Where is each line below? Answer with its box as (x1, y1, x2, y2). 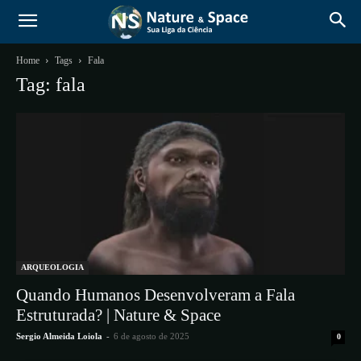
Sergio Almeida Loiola (16, 331, 102, 342)
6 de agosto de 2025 (114, 331, 189, 342)
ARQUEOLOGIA (21, 263, 84, 272)
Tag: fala (16, 74, 85, 95)
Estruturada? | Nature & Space (16, 305, 221, 326)
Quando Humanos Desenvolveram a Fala (16, 285, 295, 305)
